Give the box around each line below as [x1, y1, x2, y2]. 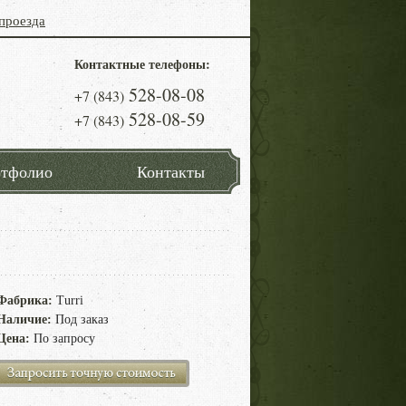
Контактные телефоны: [74, 54, 210, 73]
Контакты [136, 160, 205, 182]
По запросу [34, 332, 95, 345]
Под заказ [55, 313, 109, 326]
